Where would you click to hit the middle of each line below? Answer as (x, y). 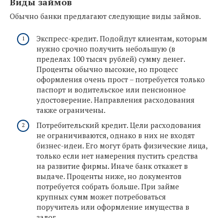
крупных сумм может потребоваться (101, 197)
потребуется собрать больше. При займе (108, 187)
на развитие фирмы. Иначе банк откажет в (112, 166)
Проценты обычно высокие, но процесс (107, 69)
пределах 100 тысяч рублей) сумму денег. (111, 59)
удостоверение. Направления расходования (116, 100)
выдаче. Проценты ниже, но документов (109, 176)
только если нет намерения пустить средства (117, 156)
